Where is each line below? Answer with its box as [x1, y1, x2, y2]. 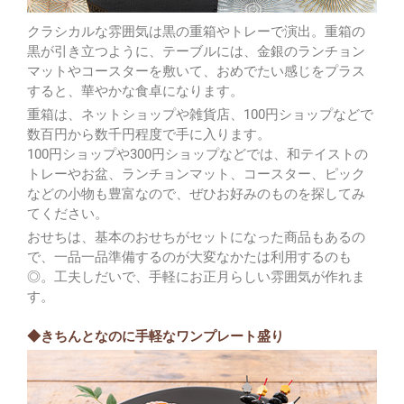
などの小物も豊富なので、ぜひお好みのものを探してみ [27, 185, 365, 202]
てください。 [27, 205, 108, 222]
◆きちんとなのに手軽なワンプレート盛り [27, 327, 284, 344]
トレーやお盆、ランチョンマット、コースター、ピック [27, 165, 365, 182]
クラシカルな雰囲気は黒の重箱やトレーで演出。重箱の [27, 23, 365, 40]
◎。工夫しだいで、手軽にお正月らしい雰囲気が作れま [27, 268, 365, 285]
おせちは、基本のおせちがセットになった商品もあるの [27, 228, 365, 245]
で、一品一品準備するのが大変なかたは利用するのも [27, 248, 352, 265]
